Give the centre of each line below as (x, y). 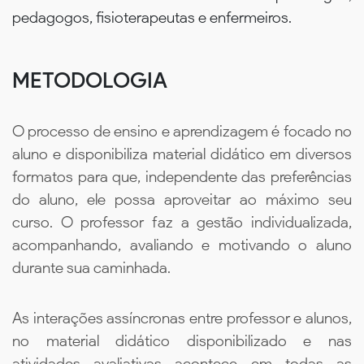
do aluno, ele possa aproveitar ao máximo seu (182, 200)
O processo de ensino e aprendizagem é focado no (182, 132)
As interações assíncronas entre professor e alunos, (182, 318)
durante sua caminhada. (91, 268)
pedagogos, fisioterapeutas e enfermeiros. (152, 17)
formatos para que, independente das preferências (182, 177)
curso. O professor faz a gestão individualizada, (182, 223)
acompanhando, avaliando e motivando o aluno (182, 245)
